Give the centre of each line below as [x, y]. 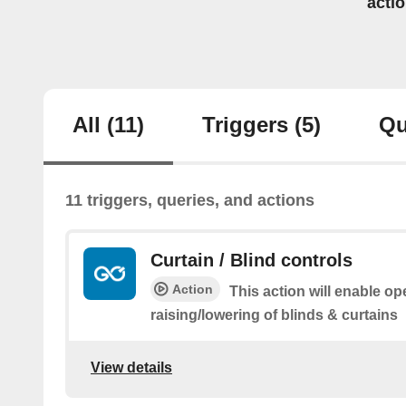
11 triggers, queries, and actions [190, 201]
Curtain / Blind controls [251, 261]
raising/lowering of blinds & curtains [274, 315]
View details [131, 367]
